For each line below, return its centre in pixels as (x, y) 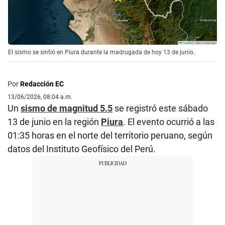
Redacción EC (42, 84)
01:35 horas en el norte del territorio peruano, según (110, 136)
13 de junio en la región (54, 122)
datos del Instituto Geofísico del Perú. (82, 149)
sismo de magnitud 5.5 (67, 108)
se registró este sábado (160, 108)
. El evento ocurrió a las (169, 122)
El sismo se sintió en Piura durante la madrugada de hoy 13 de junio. (101, 52)
